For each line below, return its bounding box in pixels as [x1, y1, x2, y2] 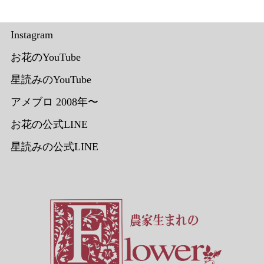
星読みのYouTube [11, 74, 91, 86]
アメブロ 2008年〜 [11, 96, 98, 108]
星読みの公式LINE [11, 141, 98, 153]
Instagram [11, 29, 53, 41]
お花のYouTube [11, 51, 81, 64]
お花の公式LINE [11, 118, 88, 131]
